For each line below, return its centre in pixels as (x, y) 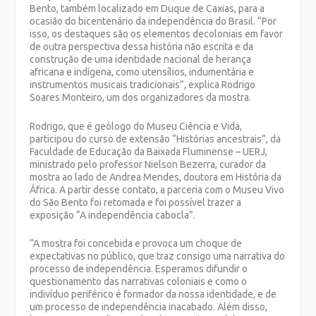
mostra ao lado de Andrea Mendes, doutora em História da (156, 177)
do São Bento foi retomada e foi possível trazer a (136, 202)
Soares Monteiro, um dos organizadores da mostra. (141, 98)
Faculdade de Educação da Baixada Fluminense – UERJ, (149, 151)
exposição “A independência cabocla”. (113, 215)
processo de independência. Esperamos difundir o (139, 268)
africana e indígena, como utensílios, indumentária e (142, 72)
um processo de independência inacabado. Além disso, (149, 306)
